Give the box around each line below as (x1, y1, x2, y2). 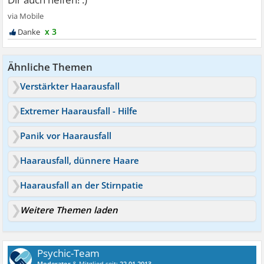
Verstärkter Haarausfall (20, 80, 120, 92)
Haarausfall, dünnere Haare (20, 154, 140, 166)
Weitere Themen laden (20, 204, 118, 216)
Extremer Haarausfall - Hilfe (20, 105, 138, 117)
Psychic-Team (37, 246, 100, 260)
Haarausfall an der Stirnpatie (20, 179, 144, 191)
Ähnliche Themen (8, 60, 93, 74)
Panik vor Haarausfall (20, 130, 112, 141)
